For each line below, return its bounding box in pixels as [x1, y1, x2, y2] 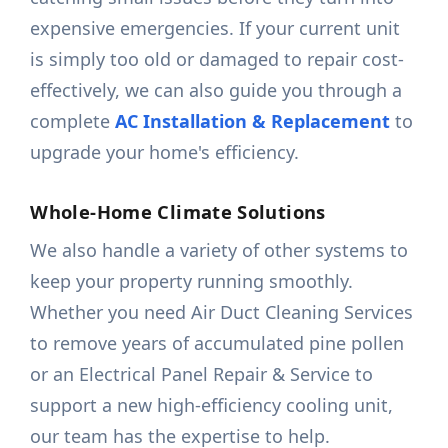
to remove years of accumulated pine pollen [30, 331, 405, 356]
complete [30, 109, 116, 134]
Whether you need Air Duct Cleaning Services [30, 300, 414, 325]
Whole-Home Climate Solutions [30, 199, 326, 225]
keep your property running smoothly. [30, 269, 354, 294]
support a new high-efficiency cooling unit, [30, 393, 394, 418]
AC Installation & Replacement [115, 109, 391, 134]
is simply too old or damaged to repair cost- [30, 47, 405, 72]
